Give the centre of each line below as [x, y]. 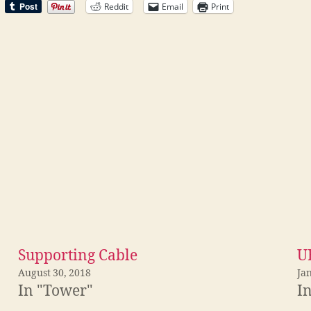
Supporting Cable [78, 255]
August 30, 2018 [54, 273]
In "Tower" [56, 291]
